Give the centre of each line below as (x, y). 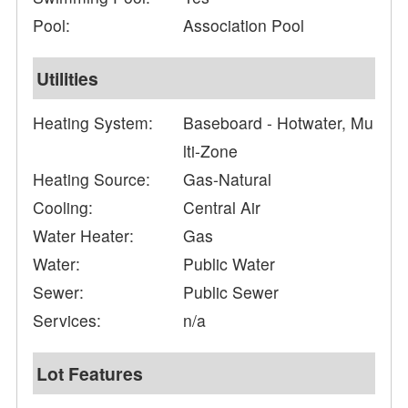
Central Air (222, 208)
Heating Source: (92, 179)
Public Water (229, 264)
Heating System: (93, 123)
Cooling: (63, 208)
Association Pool (244, 25)
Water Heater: (84, 236)
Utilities (68, 79)
